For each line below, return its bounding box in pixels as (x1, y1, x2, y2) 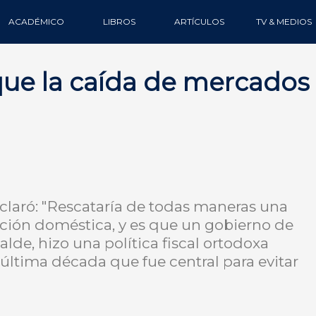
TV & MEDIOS (255, 16, 312, 27)
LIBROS (102, 16, 135, 27)
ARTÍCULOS (174, 16, 224, 27)
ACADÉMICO (8, 16, 64, 27)
